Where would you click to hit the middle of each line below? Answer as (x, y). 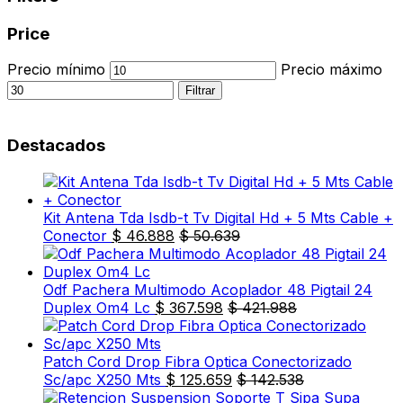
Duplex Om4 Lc (97, 307)
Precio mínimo (56, 70)
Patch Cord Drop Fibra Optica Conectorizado (197, 361)
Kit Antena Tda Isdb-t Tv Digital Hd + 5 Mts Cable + (218, 217)
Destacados (56, 145)
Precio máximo (331, 70)
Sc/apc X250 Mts (102, 379)
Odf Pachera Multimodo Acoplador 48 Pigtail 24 (208, 289)
